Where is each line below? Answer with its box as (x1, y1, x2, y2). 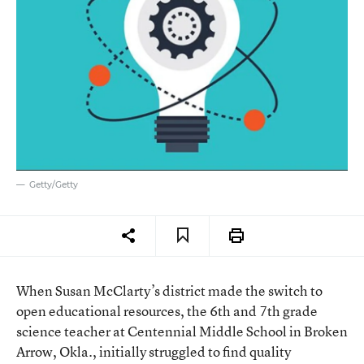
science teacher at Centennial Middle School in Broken (16, 321, 348, 340)
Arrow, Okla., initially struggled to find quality (16, 341, 291, 361)
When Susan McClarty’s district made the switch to (16, 280, 323, 300)
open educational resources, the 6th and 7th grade (16, 301, 318, 320)
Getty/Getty (29, 179, 78, 190)
